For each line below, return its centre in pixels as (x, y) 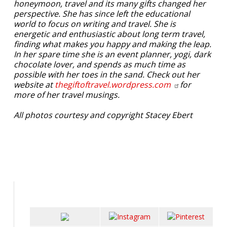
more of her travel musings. (67, 94)
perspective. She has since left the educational (102, 13)
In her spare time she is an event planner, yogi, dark (112, 54)
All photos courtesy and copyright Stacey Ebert (103, 115)
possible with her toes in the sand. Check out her (107, 74)
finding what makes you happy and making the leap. (112, 44)
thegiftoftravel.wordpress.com (114, 84)
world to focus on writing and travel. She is (95, 24)
